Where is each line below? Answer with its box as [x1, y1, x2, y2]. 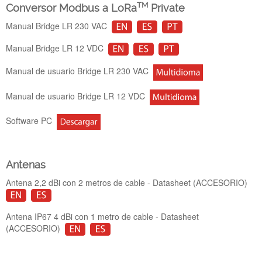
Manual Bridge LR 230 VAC [6, 19, 112, 32]
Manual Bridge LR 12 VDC [6, 42, 108, 54]
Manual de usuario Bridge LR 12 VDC [6, 90, 150, 102]
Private [148, 2, 185, 14]
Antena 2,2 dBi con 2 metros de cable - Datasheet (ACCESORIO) [6, 176, 250, 188]
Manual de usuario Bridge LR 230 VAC [6, 65, 153, 77]
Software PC [6, 115, 57, 127]
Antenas [6, 158, 46, 171]
